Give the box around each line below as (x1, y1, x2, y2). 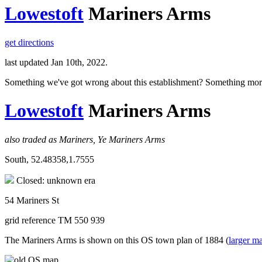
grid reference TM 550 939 (5, 215, 105, 225)
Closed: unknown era (14, 175, 95, 185)
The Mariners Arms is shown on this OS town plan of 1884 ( (5, 235, 229, 245)
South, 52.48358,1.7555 (5, 154, 94, 164)
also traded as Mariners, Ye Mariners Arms (5, 134, 165, 144)
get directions (5, 37, 54, 47)
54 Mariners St (5, 195, 59, 205)
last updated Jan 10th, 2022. (5, 57, 108, 67)
